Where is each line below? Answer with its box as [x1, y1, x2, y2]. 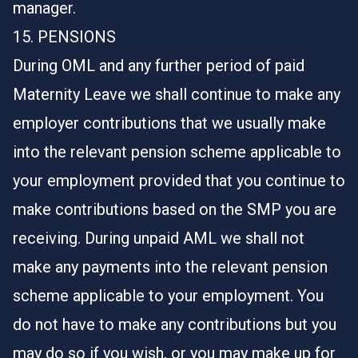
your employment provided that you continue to [13, 171, 345, 190]
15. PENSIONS [13, 27, 116, 46]
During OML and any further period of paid [13, 56, 304, 75]
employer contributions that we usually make [13, 113, 326, 133]
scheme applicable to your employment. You [13, 286, 324, 305]
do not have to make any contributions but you [13, 315, 336, 334]
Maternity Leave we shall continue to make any [13, 85, 340, 104]
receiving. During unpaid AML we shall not [13, 229, 304, 248]
